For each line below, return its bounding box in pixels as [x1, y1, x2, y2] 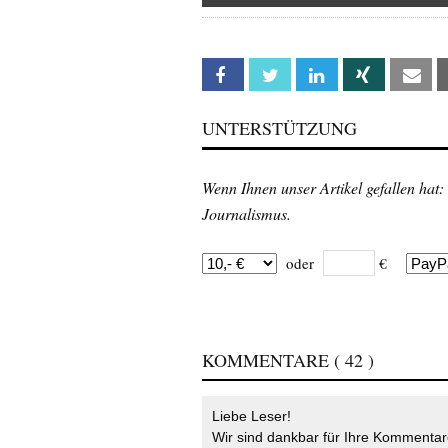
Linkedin [336, 67, 382, 85]
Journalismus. [202, 203, 291, 225]
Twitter [289, 67, 334, 85]
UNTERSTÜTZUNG [202, 116, 357, 141]
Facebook [242, 67, 301, 85]
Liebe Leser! [212, 408, 291, 425]
